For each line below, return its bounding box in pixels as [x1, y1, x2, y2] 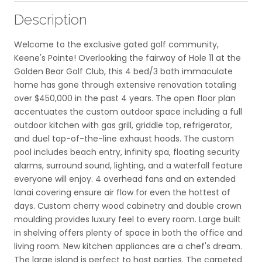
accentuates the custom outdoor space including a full [14, 105, 242, 118]
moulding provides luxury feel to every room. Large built [14, 213, 241, 225]
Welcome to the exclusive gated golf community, [14, 38, 219, 50]
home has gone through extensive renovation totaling [14, 78, 236, 91]
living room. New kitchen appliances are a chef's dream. [14, 240, 242, 252]
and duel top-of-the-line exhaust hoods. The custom [14, 132, 234, 144]
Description [14, 11, 87, 28]
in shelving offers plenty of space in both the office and [14, 226, 243, 239]
